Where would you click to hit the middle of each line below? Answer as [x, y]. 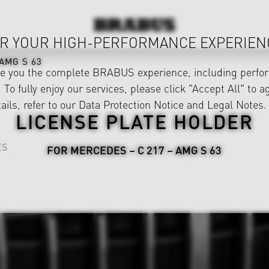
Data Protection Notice [131, 104]
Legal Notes [235, 104]
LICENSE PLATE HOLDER [134, 121]
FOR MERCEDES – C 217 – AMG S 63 [134, 150]
